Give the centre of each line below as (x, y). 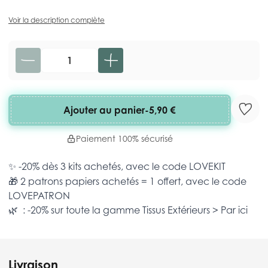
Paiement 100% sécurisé (124, 138)
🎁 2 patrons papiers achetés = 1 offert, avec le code (127, 181)
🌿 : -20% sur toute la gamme (74, 210)
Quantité (60, 54)
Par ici (234, 210)
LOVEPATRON (39, 195)
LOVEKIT (207, 166)
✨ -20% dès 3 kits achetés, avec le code (98, 166)
